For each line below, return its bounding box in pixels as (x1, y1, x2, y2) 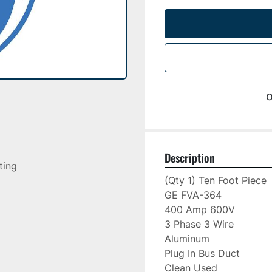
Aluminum (165, 233, 209, 245)
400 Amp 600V (165, 203, 235, 216)
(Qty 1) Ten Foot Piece (165, 174, 267, 186)
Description (165, 149, 215, 166)
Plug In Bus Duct (165, 247, 240, 259)
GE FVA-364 (165, 189, 222, 201)
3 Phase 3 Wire (165, 218, 234, 230)
